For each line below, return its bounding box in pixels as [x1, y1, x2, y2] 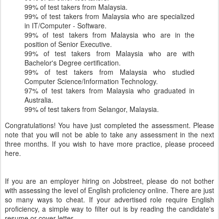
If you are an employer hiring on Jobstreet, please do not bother [5, 176, 214, 186]
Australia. [24, 95, 53, 105]
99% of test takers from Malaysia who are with [24, 48, 195, 59]
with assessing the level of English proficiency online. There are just [5, 185, 214, 196]
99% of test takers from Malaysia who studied [24, 67, 195, 77]
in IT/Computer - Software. [24, 21, 107, 31]
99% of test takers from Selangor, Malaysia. [24, 104, 159, 114]
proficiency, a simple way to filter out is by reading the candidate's [5, 204, 214, 214]
